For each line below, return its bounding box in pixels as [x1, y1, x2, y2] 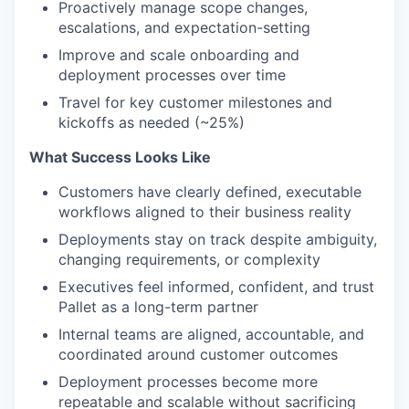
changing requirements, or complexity [58, 249, 320, 268]
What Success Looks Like [29, 147, 211, 166]
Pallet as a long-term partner [58, 297, 258, 316]
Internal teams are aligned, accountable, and [58, 324, 364, 343]
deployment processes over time [58, 65, 286, 84]
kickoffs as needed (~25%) [58, 112, 245, 131]
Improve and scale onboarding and [58, 45, 299, 64]
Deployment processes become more [58, 372, 318, 391]
